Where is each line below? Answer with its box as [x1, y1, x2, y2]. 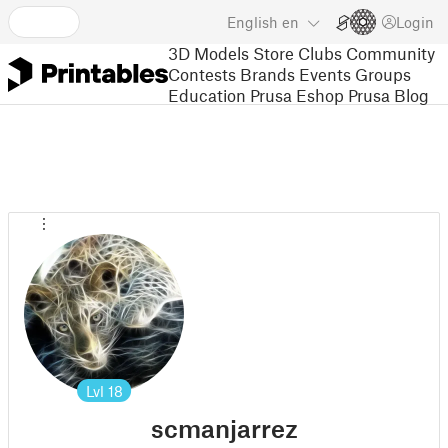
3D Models [168, 42, 249, 63]
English [227, 13, 278, 31]
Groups [355, 63, 411, 84]
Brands [240, 63, 295, 84]
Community [346, 42, 435, 63]
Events [299, 63, 351, 84]
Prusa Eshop [250, 84, 344, 105]
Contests [168, 63, 236, 84]
